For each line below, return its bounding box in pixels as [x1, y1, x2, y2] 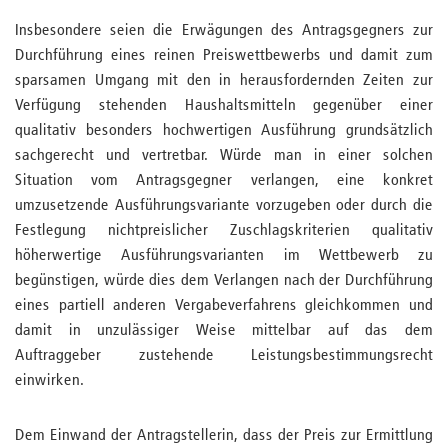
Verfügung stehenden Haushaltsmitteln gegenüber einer [15, 98, 433, 114]
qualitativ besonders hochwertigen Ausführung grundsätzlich [15, 123, 433, 139]
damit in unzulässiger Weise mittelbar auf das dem [15, 323, 433, 339]
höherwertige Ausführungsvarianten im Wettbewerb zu [15, 248, 433, 264]
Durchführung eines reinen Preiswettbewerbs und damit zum [15, 48, 433, 64]
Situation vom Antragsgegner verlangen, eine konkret [15, 173, 433, 189]
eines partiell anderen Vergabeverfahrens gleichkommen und [15, 298, 433, 314]
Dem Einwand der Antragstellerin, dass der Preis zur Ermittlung [15, 428, 433, 444]
